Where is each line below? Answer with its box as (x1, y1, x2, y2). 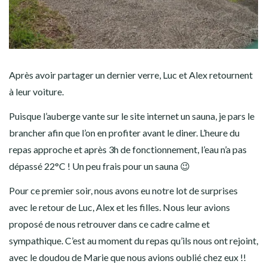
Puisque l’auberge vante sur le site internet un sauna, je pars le (9, 110, 254, 122)
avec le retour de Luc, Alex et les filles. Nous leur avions (9, 201, 230, 213)
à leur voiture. (9, 86, 64, 98)
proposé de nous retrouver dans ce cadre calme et (9, 218, 210, 230)
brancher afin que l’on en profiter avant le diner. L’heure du (9, 127, 240, 139)
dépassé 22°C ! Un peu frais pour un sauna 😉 (9, 160, 190, 172)
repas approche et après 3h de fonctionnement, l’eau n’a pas (9, 144, 247, 156)
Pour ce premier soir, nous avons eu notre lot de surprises (9, 185, 238, 197)
